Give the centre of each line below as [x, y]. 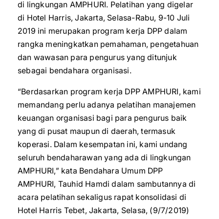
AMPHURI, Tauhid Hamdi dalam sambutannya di [107, 184]
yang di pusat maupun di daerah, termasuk [97, 131]
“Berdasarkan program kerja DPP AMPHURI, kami [109, 91]
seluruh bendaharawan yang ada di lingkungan [104, 157]
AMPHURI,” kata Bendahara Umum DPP [90, 171]
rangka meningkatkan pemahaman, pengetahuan [108, 44]
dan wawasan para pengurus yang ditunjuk [97, 57]
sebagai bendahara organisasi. [75, 70]
